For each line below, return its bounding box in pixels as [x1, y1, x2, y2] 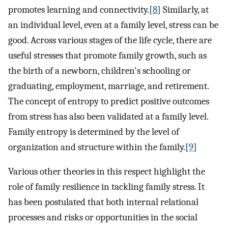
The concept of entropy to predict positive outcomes [8, 95, 209, 107]
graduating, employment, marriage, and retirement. [8, 80, 209, 92]
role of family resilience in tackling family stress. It [8, 181, 205, 193]
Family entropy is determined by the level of [8, 126, 179, 137]
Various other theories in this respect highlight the [8, 166, 205, 178]
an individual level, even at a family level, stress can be [8, 19, 218, 31]
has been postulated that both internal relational [8, 196, 198, 208]
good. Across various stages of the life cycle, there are [8, 34, 212, 46]
